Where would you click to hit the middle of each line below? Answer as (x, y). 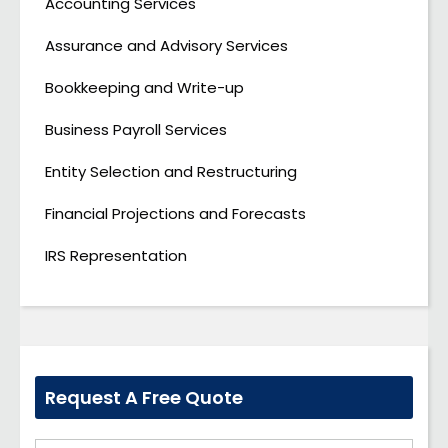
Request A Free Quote (144, 398)
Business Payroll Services (136, 130)
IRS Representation (116, 256)
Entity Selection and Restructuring (171, 172)
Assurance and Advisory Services (166, 46)
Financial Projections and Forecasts (175, 214)
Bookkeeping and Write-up (144, 88)
